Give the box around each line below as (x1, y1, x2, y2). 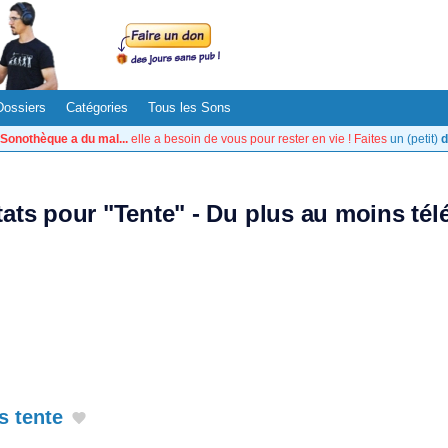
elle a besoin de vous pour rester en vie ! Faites (128, 132, 390, 145)
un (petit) (390, 132, 441, 145)
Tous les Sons (148, 100, 231, 115)
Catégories (66, 100, 128, 115)
